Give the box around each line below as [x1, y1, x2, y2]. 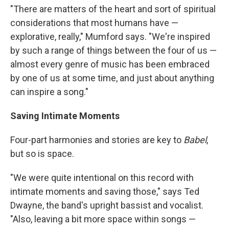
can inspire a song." [10, 86, 88, 98]
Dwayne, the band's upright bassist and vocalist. [10, 200, 203, 211]
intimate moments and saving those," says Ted [10, 186, 199, 197]
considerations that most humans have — [10, 17, 178, 29]
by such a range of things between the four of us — [10, 45, 217, 56]
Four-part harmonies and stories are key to [10, 134, 184, 146]
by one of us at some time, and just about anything [10, 73, 214, 84]
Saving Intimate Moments [10, 110, 120, 122]
